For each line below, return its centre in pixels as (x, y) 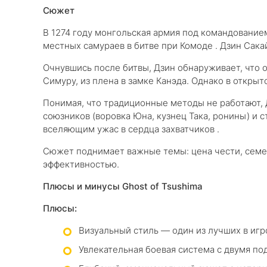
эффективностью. (81, 164)
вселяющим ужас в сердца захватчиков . (131, 129)
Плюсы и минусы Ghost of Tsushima (123, 186)
